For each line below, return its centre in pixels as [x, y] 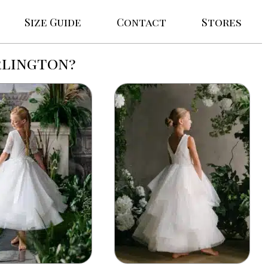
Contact [141, 22]
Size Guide [53, 22]
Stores [222, 22]
